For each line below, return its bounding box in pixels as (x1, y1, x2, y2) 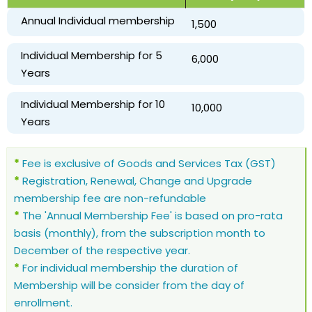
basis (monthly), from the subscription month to (14, 225, 265, 240)
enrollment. (14, 295, 72, 310)
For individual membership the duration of (19, 260, 238, 275)
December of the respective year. (14, 242, 190, 258)
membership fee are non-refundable (14, 190, 206, 205)
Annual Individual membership (21, 13, 175, 28)
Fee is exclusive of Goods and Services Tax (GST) (19, 155, 276, 171)
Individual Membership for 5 (21, 47, 162, 63)
